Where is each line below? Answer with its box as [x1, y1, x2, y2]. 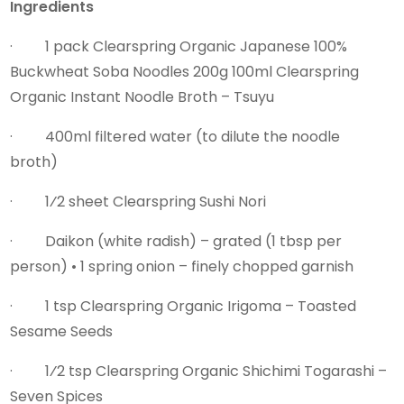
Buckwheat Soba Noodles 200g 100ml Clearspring [10, 60, 360, 82]
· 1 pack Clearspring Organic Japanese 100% [10, 35, 348, 57]
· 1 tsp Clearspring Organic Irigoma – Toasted [10, 295, 357, 317]
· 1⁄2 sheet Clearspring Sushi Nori [10, 190, 271, 212]
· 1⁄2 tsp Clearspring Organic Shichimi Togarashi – [10, 360, 388, 381]
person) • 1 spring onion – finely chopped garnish [10, 255, 354, 277]
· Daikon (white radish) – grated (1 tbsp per [10, 230, 343, 252]
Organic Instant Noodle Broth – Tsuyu [10, 86, 282, 107]
